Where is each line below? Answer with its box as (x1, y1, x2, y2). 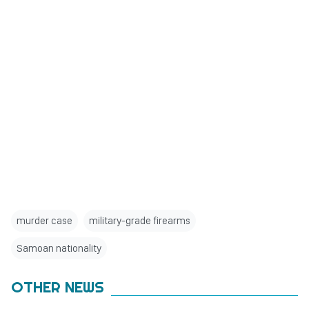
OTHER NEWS (11, 277, 104, 297)
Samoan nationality (17, 242, 101, 255)
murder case (17, 215, 72, 227)
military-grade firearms (89, 215, 190, 227)
